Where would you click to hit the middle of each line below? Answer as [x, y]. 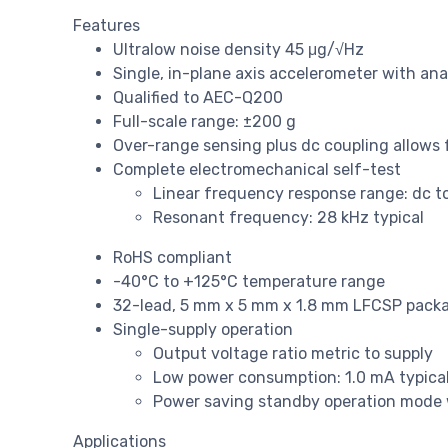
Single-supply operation [203, 330]
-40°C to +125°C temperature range [249, 282]
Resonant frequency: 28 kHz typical [288, 218]
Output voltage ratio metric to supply [293, 354]
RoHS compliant [172, 258]
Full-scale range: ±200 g [204, 122]
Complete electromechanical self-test [257, 170]
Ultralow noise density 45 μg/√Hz [238, 50]
